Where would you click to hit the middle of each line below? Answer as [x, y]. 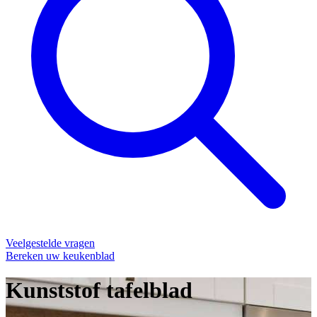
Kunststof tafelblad [99, 290]
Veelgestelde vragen [50, 243]
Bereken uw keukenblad [60, 256]
